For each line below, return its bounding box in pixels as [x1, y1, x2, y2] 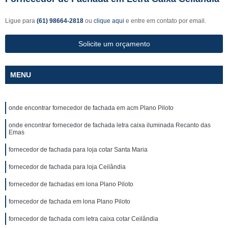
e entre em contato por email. [124, 17, 206, 24]
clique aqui [94, 17, 124, 24]
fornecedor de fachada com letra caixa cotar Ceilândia [9, 215, 158, 222]
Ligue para [5, 17, 37, 24]
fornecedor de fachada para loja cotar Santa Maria [9, 146, 148, 153]
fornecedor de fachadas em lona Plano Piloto [9, 181, 133, 188]
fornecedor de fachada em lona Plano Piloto [9, 198, 130, 205]
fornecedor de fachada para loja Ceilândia [9, 163, 126, 170]
